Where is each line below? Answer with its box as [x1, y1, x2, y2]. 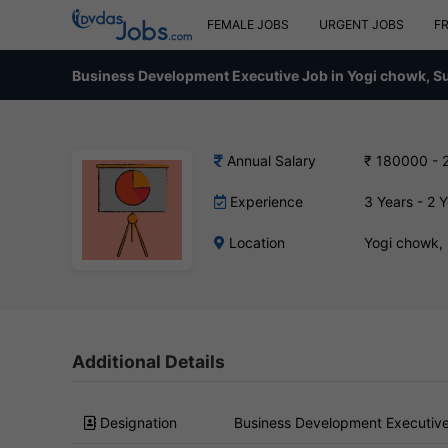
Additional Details [72, 351, 225, 372]
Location [225, 234, 285, 251]
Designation [96, 413, 177, 431]
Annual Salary [223, 152, 316, 169]
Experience [226, 193, 303, 210]
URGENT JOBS [319, 17, 404, 32]
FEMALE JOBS [207, 17, 289, 32]
